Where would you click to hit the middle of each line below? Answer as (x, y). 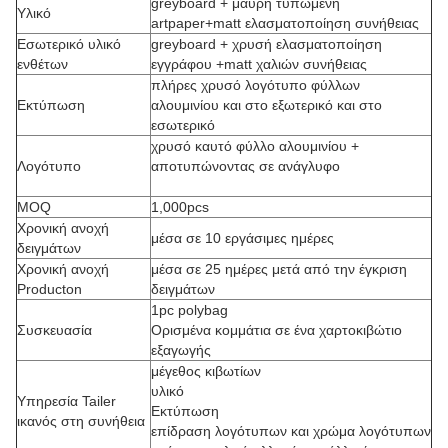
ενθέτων (42, 64)
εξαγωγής (181, 350)
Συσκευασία (54, 330)
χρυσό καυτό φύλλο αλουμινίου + (255, 146)
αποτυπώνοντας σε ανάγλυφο (245, 166)
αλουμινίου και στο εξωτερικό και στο (266, 105)
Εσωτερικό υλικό (69, 44)
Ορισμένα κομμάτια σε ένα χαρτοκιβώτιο (276, 330)
